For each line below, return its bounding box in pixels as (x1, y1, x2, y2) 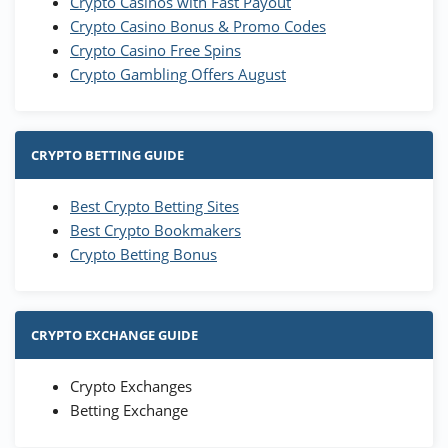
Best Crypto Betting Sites (70, 196, 239, 217)
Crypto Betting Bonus (70, 244, 217, 265)
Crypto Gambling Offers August (70, 64, 286, 85)
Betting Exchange (70, 400, 188, 421)
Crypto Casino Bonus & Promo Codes (70, 16, 326, 37)
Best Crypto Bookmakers (70, 220, 241, 241)
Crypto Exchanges (70, 376, 192, 397)
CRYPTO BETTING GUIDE (31, 146, 184, 165)
